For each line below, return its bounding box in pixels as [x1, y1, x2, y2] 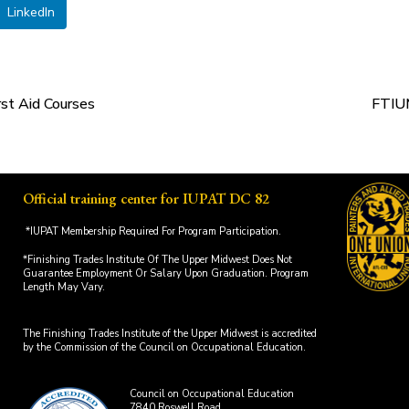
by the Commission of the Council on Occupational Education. [22, 341, 306, 355]
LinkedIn [7, 4, 56, 22]
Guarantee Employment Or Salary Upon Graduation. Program [22, 267, 309, 281]
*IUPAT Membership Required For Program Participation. [25, 225, 281, 239]
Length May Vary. [22, 280, 105, 295]
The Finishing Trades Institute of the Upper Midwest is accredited [22, 327, 317, 341]
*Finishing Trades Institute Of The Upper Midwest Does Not [22, 253, 292, 267]
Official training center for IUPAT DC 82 [22, 189, 269, 209]
